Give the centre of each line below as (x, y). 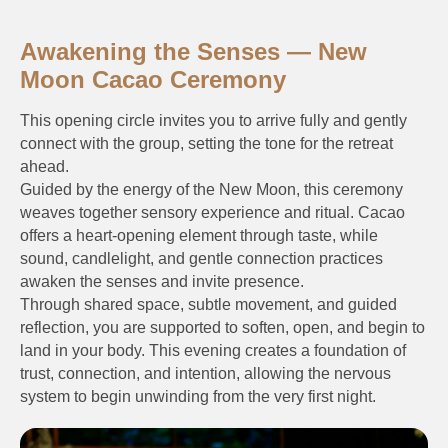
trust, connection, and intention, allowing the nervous (205, 373)
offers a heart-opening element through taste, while (199, 235)
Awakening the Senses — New (193, 51)
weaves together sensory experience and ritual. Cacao (212, 212)
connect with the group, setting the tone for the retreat (206, 143)
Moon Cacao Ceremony (153, 79)
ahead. (44, 166)
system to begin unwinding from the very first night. (198, 396)
